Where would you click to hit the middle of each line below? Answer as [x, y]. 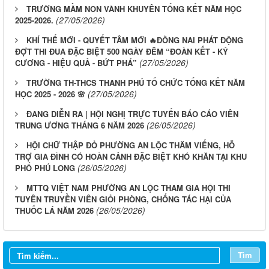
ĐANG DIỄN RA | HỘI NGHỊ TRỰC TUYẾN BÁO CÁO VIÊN [132, 113]
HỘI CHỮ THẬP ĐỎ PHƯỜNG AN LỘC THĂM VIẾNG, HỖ [131, 145]
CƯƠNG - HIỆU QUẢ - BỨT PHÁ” [76, 62]
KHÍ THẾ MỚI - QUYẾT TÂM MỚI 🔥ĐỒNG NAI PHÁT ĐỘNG [135, 40]
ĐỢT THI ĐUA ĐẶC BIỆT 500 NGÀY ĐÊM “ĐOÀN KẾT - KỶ [122, 51]
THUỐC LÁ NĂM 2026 [54, 210]
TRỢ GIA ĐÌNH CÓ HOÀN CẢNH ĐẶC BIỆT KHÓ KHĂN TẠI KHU [131, 156]
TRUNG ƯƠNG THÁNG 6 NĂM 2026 [80, 125]
